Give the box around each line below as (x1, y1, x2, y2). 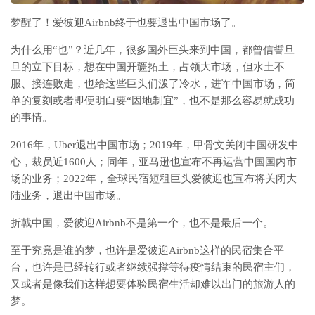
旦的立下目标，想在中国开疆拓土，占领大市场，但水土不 (11, 60, 285, 72)
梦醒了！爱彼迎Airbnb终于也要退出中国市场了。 (11, 16, 242, 28)
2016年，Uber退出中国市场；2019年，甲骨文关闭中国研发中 (11, 139, 299, 150)
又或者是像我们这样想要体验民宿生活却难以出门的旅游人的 (11, 278, 295, 290)
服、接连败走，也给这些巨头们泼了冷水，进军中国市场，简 (11, 77, 295, 89)
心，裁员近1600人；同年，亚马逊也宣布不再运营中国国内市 (11, 155, 297, 167)
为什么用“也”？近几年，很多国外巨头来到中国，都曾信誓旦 (11, 44, 295, 56)
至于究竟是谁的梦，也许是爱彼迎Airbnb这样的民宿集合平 (11, 244, 284, 256)
